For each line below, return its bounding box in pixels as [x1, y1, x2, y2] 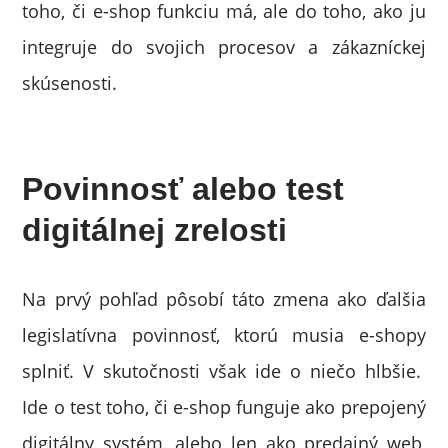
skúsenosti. [22, 71, 118, 95]
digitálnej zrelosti [22, 212, 288, 248]
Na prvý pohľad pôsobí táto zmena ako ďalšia [22, 287, 426, 311]
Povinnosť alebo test [22, 171, 345, 207]
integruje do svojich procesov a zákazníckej [22, 35, 426, 59]
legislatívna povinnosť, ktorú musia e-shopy [22, 323, 426, 347]
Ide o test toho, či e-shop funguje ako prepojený [22, 395, 426, 419]
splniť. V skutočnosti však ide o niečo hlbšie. [22, 359, 426, 383]
